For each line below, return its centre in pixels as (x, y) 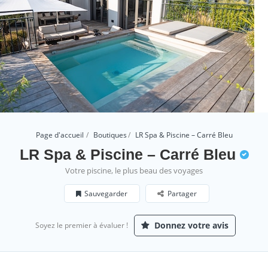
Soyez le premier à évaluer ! (82, 225)
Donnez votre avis (190, 225)
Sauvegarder (106, 194)
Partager (182, 194)
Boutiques (110, 135)
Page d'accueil (60, 135)
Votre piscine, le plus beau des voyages (134, 170)
